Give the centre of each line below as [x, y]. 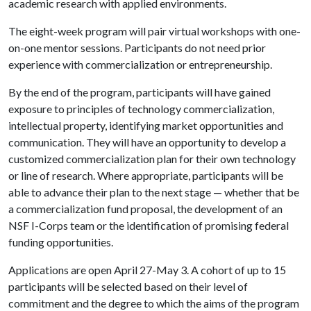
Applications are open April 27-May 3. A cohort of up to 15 [147, 270]
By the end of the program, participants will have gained [140, 92]
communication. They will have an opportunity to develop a [147, 142]
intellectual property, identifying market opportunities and [146, 125]
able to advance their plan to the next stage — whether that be [154, 192]
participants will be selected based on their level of [128, 286]
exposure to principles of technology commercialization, [141, 109]
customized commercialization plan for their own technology [152, 159]
